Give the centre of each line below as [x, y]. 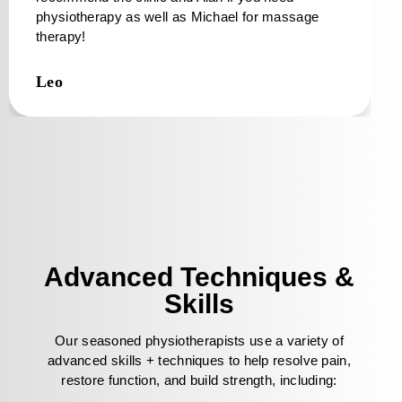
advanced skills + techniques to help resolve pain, [199, 360]
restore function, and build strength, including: [199, 380]
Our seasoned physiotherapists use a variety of [199, 340]
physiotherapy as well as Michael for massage [178, 17]
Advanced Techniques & [199, 276]
